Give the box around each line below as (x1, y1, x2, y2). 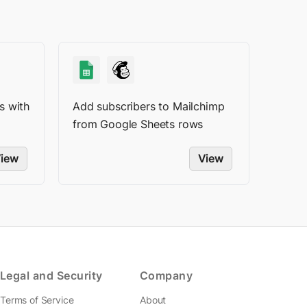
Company (140, 269, 193, 282)
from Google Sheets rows (73, 117, 204, 131)
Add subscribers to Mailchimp (73, 99, 225, 113)
